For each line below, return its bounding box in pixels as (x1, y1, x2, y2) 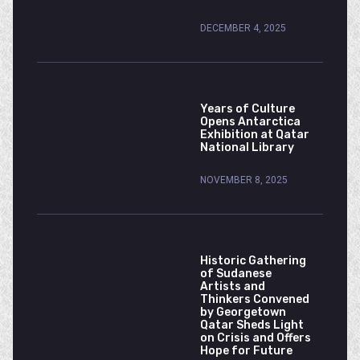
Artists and (200, 280, 265, 293)
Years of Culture (200, 102, 295, 116)
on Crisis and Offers (200, 331, 311, 345)
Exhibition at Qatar (200, 128, 309, 141)
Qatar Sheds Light (200, 318, 304, 332)
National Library (200, 141, 297, 154)
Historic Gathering (200, 254, 306, 268)
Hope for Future (200, 344, 292, 358)
